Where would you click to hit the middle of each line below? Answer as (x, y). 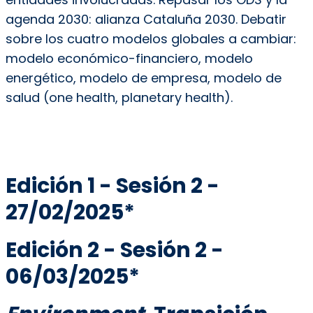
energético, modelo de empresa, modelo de (143, 78)
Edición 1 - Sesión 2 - (112, 185)
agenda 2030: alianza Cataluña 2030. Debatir (146, 19)
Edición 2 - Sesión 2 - (114, 250)
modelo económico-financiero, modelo (129, 58)
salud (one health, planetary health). (119, 97)
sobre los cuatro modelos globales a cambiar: (151, 38)
